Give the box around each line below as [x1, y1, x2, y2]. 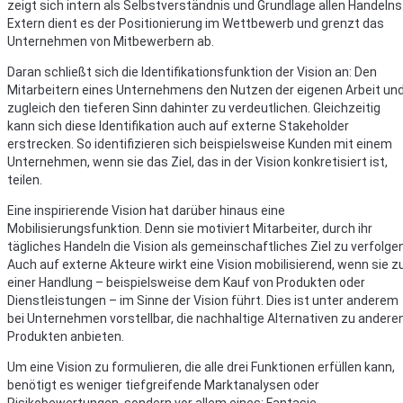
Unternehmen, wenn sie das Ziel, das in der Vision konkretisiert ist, [7, 155, 388, 170]
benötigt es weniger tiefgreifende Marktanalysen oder [7, 378, 319, 393]
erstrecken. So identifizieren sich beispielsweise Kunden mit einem [7, 137, 392, 152]
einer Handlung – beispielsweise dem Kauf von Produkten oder [7, 275, 365, 291]
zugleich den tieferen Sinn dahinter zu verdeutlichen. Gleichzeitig [7, 101, 381, 116]
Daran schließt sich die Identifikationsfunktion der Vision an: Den [7, 65, 377, 80]
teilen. [7, 173, 42, 188]
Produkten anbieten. [7, 329, 124, 345]
